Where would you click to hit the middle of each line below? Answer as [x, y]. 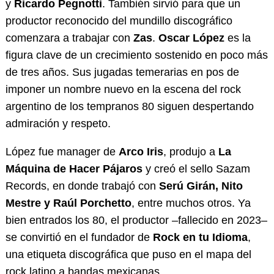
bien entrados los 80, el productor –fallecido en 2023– [136, 220]
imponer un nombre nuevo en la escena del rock [123, 89]
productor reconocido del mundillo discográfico [119, 20]
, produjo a [189, 151]
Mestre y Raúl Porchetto [68, 203]
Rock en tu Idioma [200, 237]
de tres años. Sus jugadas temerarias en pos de [122, 72]
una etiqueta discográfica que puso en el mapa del [128, 254]
